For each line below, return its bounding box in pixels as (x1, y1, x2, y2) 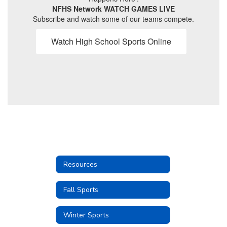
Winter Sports (63, 210, 109, 220)
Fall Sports (63, 184, 98, 195)
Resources (63, 159, 97, 169)
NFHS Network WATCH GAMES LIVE (52, 4, 175, 14)
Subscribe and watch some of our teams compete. (33, 14, 194, 24)
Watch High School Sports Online (51, 35, 171, 48)
